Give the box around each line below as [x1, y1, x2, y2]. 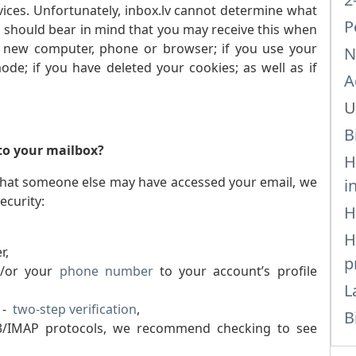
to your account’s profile [153, 262, 317, 280]
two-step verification [13, 300, 137, 318]
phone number [59, 262, 153, 280]
